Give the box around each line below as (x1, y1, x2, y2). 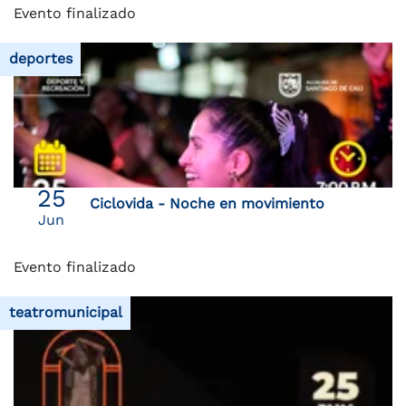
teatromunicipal (8, 304, 122, 322)
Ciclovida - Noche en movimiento (89, 194, 324, 212)
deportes (8, 50, 72, 68)
